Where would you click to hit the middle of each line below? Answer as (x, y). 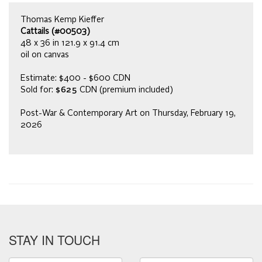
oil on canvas (45, 55)
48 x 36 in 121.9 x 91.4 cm (70, 44)
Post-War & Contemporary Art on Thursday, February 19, (128, 114)
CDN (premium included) (126, 90)
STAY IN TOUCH (54, 240)
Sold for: (38, 90)
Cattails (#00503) (55, 32)
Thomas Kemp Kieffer (62, 20)
